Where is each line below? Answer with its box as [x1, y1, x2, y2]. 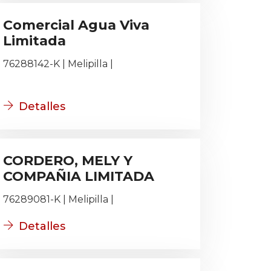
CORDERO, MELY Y [3, 152, 132, 169]
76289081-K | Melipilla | [3, 194, 114, 205]
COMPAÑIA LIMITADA [3, 168, 154, 184]
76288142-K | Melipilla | [3, 58, 113, 70]
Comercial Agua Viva [3, 17, 149, 33]
